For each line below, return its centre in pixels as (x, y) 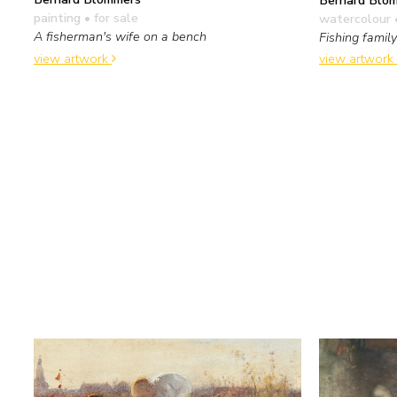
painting (57, 17)
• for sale (109, 17)
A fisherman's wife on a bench (120, 36)
